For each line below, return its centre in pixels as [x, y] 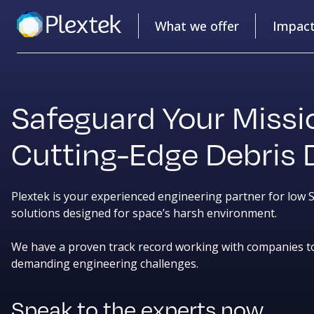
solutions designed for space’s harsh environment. [144, 213]
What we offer [197, 26]
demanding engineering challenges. [105, 263]
